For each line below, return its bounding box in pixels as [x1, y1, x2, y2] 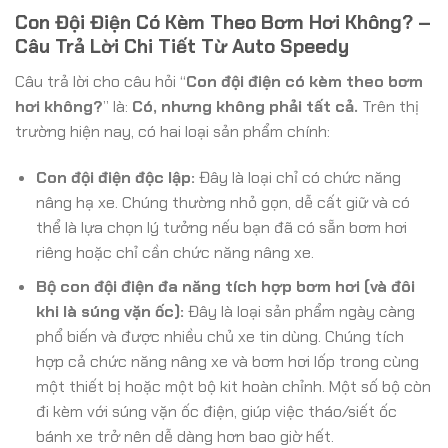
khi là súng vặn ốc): [35, 301, 184, 323]
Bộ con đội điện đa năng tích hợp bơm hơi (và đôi [35, 276, 415, 298]
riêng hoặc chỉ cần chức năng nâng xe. [35, 241, 314, 263]
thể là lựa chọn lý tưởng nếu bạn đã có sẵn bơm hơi [35, 216, 407, 238]
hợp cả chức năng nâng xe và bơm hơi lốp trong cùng [35, 351, 419, 373]
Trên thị [358, 95, 419, 117]
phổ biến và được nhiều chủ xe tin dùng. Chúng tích [35, 326, 404, 348]
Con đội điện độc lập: [35, 166, 195, 188]
